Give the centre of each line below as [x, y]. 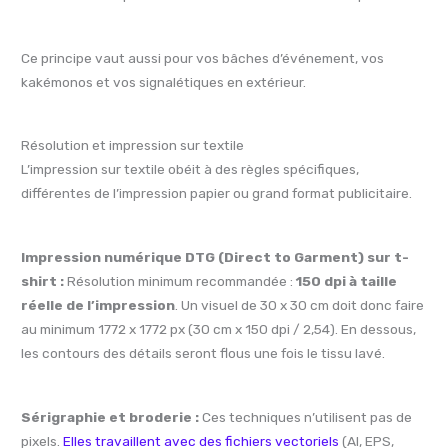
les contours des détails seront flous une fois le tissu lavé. [203, 352]
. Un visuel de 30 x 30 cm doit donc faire [300, 304]
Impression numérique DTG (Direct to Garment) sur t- [215, 256]
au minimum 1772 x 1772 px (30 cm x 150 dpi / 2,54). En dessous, [219, 328]
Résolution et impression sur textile [133, 145]
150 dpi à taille [347, 280]
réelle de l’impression [98, 304]
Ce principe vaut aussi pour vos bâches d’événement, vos [203, 57]
